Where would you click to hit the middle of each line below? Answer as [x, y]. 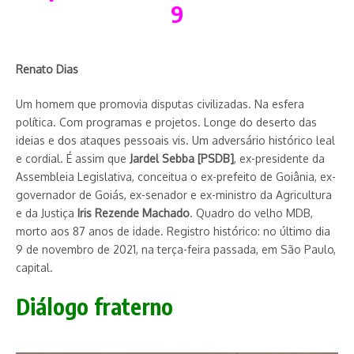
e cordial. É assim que [73, 158]
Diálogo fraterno [95, 306]
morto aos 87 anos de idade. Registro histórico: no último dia [173, 231]
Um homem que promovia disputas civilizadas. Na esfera [160, 104]
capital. [34, 267]
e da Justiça [47, 213]
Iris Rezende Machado [134, 213]
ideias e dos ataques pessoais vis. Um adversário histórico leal [175, 140]
